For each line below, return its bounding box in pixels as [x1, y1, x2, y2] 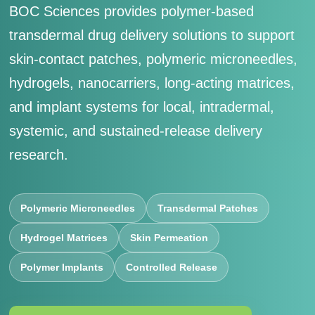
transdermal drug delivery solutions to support [9, 27, 295, 43]
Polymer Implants [20, 262, 104, 273]
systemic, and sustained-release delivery [9, 123, 263, 139]
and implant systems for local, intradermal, [9, 99, 275, 115]
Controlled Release [126, 262, 218, 273]
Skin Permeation [130, 232, 209, 243]
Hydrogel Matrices [20, 232, 108, 243]
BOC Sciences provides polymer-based [9, 4, 255, 19]
